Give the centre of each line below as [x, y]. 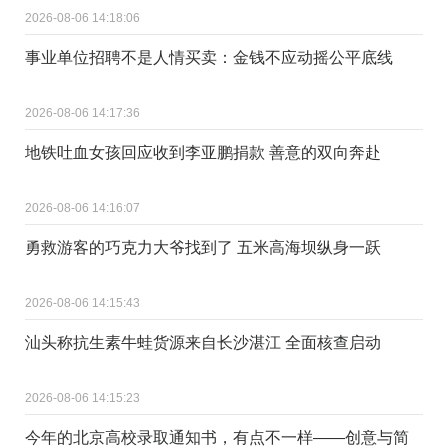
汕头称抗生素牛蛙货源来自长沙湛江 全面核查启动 [203, 342]
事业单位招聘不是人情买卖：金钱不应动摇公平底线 [209, 57]
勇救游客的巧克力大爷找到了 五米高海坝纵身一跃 [203, 247]
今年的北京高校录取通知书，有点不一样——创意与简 [217, 437]
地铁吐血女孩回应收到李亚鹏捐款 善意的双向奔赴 [203, 152]
